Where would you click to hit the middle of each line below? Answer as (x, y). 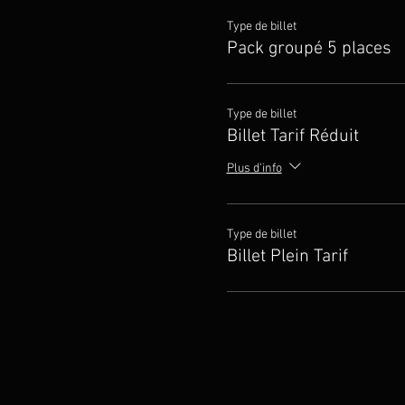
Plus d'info (254, 168)
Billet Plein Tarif (287, 256)
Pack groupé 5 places (309, 48)
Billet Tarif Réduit (292, 136)
